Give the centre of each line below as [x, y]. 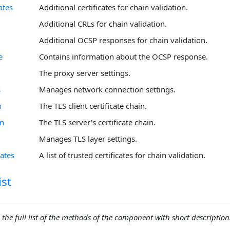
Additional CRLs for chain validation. [103, 23]
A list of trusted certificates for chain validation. [122, 155]
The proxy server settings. [85, 73]
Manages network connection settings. [107, 89]
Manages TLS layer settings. [88, 138]
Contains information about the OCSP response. [123, 56]
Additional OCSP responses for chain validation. [123, 40]
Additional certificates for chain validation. [113, 7]
